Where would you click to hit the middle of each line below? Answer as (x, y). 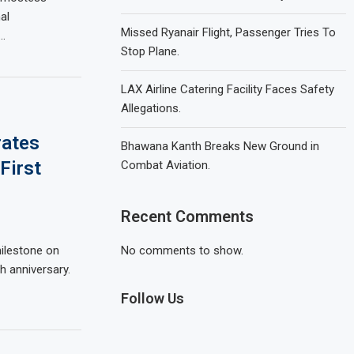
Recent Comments (188, 217)
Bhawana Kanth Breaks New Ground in (220, 146)
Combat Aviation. (166, 165)
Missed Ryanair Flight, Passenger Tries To (229, 32)
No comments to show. (183, 250)
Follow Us (153, 298)
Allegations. (151, 108)
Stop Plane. (151, 51)
